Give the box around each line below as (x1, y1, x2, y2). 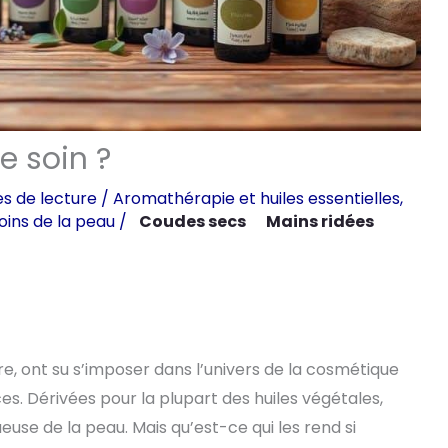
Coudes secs (139, 210, 246, 234)
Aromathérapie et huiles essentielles (113, 187, 400, 211)
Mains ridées (266, 210, 374, 234)
